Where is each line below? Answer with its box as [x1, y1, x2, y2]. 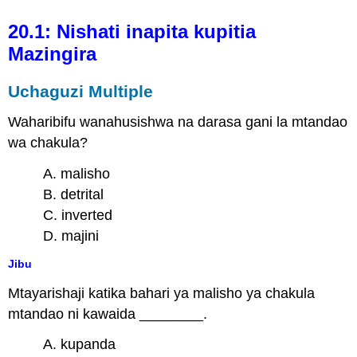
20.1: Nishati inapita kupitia [8, 21, 257, 43]
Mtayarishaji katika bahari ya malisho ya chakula [8, 284, 316, 301]
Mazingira [8, 43, 97, 65]
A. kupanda [43, 336, 116, 353]
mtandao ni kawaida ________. [8, 305, 208, 322]
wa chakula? [8, 135, 88, 151]
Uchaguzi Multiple [8, 82, 154, 101]
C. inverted [43, 206, 113, 223]
